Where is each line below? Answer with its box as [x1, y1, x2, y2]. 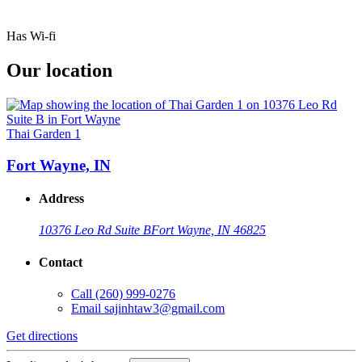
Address [39, 192, 84, 206]
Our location [6, 60, 112, 82]
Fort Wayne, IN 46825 [151, 223, 266, 238]
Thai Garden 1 [6, 127, 81, 141]
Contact [39, 255, 82, 269]
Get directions [6, 328, 78, 343]
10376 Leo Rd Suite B [39, 223, 151, 238]
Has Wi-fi [6, 29, 56, 44]
